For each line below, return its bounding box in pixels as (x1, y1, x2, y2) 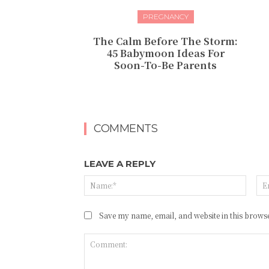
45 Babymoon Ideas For (106, 46, 225, 60)
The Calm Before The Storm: (93, 34, 238, 48)
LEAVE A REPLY (84, 157, 156, 169)
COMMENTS (94, 121, 157, 135)
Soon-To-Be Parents (114, 58, 217, 72)
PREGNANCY (142, 11, 189, 21)
